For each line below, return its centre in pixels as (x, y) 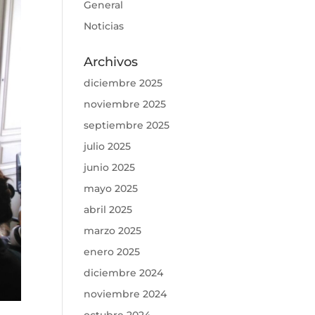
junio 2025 (110, 167)
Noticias (104, 26)
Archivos (111, 62)
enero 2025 (112, 252)
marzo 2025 (113, 231)
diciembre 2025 (123, 83)
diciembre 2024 (124, 273)
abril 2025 (108, 210)
